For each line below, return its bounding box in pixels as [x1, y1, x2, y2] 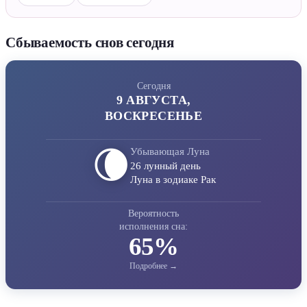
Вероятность [128, 208, 179, 219]
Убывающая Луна [130, 145, 210, 158]
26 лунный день [130, 160, 201, 172]
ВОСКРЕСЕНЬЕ [104, 109, 203, 123]
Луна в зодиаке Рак [130, 173, 216, 186]
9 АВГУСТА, [116, 93, 191, 108]
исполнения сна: [119, 221, 188, 232]
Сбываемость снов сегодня [5, 34, 175, 51]
